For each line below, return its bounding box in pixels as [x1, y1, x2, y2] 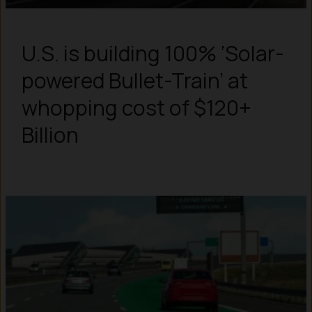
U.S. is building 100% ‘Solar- [21, 39, 284, 68]
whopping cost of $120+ [21, 93, 251, 123]
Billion [21, 120, 79, 150]
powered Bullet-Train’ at [21, 66, 248, 95]
